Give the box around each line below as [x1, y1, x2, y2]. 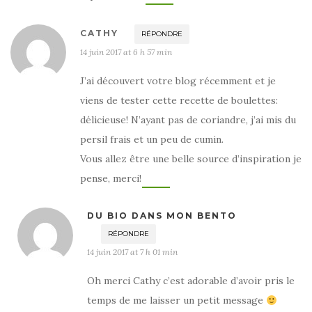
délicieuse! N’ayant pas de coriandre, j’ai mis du [80, 114, 296, 127]
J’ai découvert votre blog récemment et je [80, 75, 276, 88]
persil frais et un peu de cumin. [80, 133, 224, 146]
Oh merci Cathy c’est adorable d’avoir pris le [87, 274, 295, 288]
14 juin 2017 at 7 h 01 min [87, 247, 178, 258]
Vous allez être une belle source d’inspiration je [80, 153, 302, 166]
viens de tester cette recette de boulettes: [80, 94, 278, 107]
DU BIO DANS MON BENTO [87, 210, 237, 221]
